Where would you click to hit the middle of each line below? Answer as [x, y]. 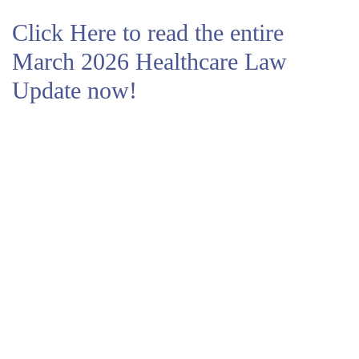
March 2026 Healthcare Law [149, 62]
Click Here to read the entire [148, 33]
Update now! [75, 91]
